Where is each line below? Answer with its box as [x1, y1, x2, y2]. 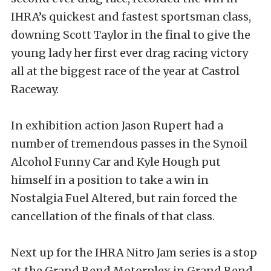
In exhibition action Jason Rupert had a [11, 118, 223, 132]
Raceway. [11, 82, 59, 96]
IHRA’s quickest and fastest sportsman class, [11, 9, 251, 24]
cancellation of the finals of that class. [11, 209, 215, 223]
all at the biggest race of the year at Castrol [11, 64, 240, 78]
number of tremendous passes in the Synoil [11, 136, 247, 151]
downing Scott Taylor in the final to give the [11, 27, 250, 42]
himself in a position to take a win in [11, 172, 209, 187]
